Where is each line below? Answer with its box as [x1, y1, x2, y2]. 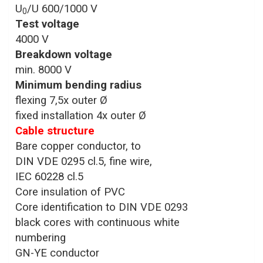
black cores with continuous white [15, 215, 180, 229]
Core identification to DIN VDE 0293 [15, 200, 188, 214]
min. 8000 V [15, 63, 72, 76]
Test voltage [15, 17, 79, 31]
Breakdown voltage [15, 48, 112, 61]
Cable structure [15, 124, 95, 137]
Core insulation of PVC [15, 185, 125, 198]
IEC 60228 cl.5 [15, 170, 83, 183]
